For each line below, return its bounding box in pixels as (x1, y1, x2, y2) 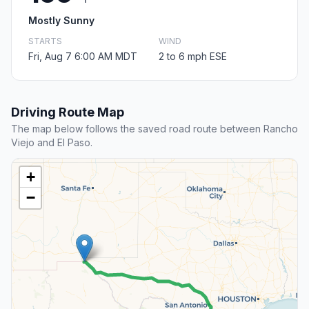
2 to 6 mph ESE (159, 50, 227, 63)
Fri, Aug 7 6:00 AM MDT (28, 50, 137, 63)
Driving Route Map (11, 105, 124, 120)
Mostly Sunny (28, 14, 94, 27)
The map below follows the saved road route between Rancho (11, 123, 298, 135)
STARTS (28, 36, 62, 47)
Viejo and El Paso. (11, 137, 92, 149)
